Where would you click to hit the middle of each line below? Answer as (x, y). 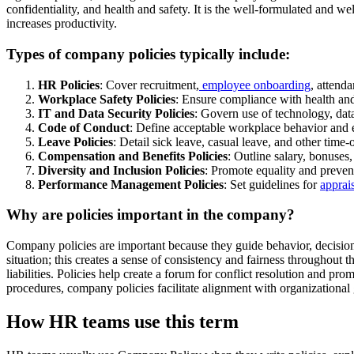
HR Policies (69, 85)
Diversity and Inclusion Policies (121, 170)
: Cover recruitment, (149, 85)
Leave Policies (75, 141)
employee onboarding (255, 85)
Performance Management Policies (131, 184)
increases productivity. (62, 24)
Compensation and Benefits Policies (133, 156)
